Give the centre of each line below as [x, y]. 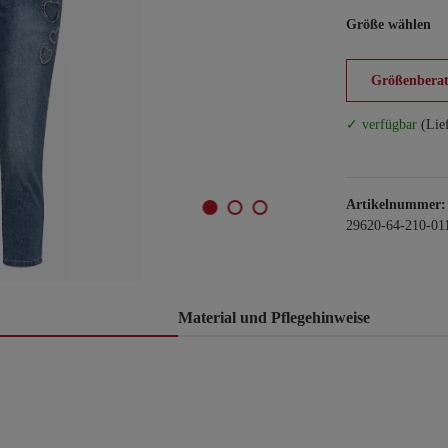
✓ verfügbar [381, 124]
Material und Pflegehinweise [274, 317]
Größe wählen [388, 24]
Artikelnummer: [396, 204]
